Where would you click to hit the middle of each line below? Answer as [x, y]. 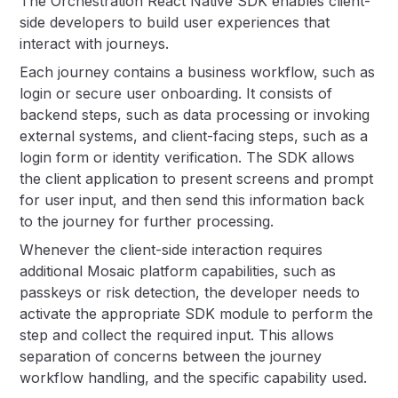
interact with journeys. [95, 44]
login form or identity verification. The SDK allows [187, 157]
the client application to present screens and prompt [197, 179]
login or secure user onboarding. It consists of [176, 93]
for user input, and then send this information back [192, 200]
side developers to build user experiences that [175, 22]
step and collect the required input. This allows [177, 335]
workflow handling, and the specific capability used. [194, 378]
